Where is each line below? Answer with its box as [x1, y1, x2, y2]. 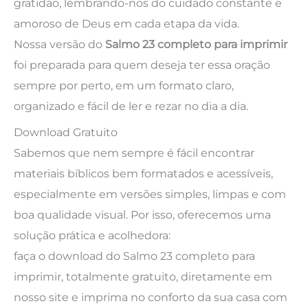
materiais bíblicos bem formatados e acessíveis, [14, 166, 273, 181]
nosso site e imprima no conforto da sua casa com [14, 290, 287, 305]
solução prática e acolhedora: [14, 228, 170, 243]
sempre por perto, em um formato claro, [14, 78, 234, 92]
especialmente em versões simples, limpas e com [14, 187, 286, 201]
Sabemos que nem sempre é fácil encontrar [14, 146, 254, 160]
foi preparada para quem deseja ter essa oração [14, 57, 270, 71]
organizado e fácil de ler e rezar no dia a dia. [14, 98, 248, 113]
